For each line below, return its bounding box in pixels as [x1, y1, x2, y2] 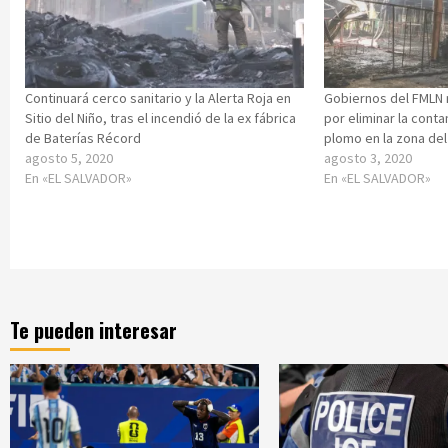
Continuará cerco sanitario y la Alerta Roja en [25, 88, 291, 107]
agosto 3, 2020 [324, 148, 413, 167]
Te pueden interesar [10, 314, 177, 345]
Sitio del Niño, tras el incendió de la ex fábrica [25, 108, 296, 127]
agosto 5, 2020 [25, 148, 113, 167]
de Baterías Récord [25, 128, 141, 147]
